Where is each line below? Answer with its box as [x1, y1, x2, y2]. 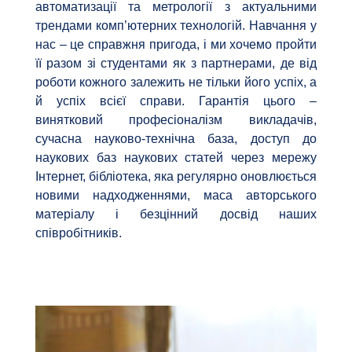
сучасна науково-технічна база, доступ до [35, 132, 317, 146]
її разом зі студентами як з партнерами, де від [35, 57, 317, 71]
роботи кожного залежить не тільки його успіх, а [35, 75, 317, 90]
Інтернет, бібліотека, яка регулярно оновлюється [35, 170, 317, 184]
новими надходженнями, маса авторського [35, 189, 317, 203]
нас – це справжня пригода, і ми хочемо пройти [35, 38, 317, 52]
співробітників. [35, 226, 122, 240]
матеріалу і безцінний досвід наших [35, 207, 317, 222]
